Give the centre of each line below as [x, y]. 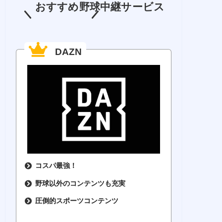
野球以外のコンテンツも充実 [80, 183]
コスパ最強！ [56, 166]
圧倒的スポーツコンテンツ [77, 201]
